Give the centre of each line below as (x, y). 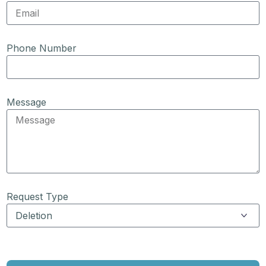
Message (27, 102)
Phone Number (42, 48)
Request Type (38, 197)
